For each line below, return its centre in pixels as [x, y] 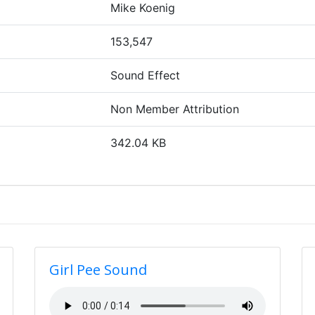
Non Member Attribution [174, 109]
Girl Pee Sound [98, 270]
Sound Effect [145, 75]
